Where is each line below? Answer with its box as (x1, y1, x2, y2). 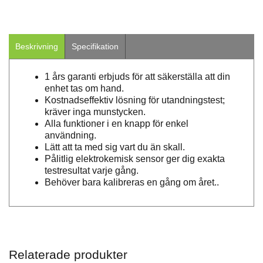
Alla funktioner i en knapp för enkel (45, 119, 188, 129)
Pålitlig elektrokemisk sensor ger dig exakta (45, 154, 225, 164)
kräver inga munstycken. (45, 107, 146, 117)
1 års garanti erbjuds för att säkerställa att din (45, 72, 230, 82)
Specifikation (72, 42, 119, 52)
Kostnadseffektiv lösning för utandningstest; (45, 95, 225, 106)
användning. (45, 130, 96, 141)
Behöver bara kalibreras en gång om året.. (45, 177, 219, 188)
